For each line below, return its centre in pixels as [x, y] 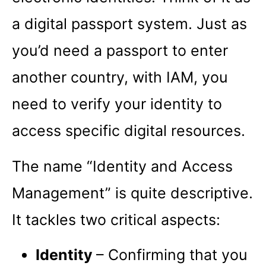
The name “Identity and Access [122, 166]
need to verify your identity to [117, 104]
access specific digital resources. [129, 131]
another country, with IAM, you [120, 77]
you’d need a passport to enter [120, 51]
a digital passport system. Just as [129, 24]
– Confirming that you [172, 255]
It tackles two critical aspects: [116, 219]
